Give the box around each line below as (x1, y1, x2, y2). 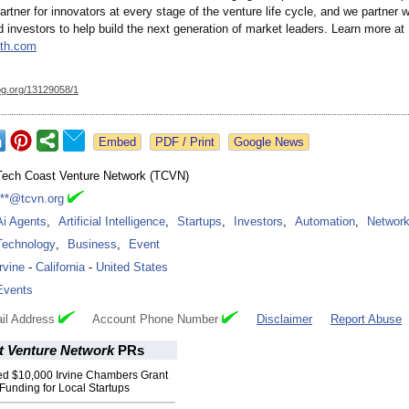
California (36, 260, 85, 275)
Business (68, 237, 117, 252)
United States (96, 260, 168, 275)
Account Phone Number (75, 312, 222, 327)
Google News (234, 135, 304, 150)
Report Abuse (330, 312, 402, 327)
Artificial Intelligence (58, 215, 165, 229)
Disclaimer (257, 312, 312, 327)
